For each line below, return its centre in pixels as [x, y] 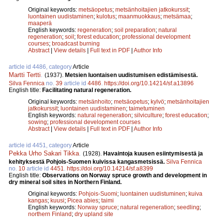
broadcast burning [76, 43]
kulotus [106, 16]
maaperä [40, 23]
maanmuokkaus [139, 16]
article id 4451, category [41, 145]
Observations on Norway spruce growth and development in [124, 175]
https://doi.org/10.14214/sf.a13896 [149, 83]
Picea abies [83, 200]
